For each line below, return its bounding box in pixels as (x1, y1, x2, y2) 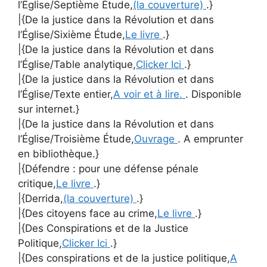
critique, (18, 177, 56, 190)
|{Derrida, (18, 192, 63, 204)
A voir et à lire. (113, 88, 185, 100)
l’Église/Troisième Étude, (18, 132, 134, 145)
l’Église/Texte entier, (18, 88, 113, 100)
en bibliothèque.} (18, 147, 99, 160)
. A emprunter (178, 132, 243, 145)
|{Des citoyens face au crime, (18, 207, 157, 219)
